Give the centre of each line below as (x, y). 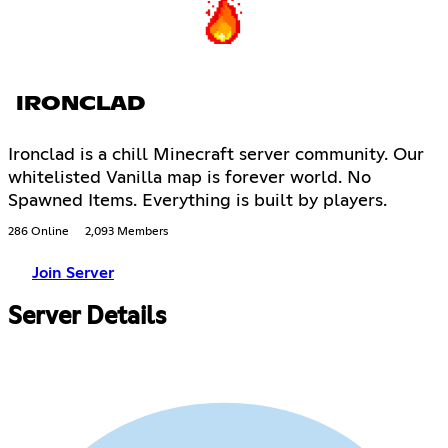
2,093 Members (126, 231)
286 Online (38, 231)
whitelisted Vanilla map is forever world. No (189, 177)
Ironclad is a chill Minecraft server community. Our (216, 154)
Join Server (73, 272)
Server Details (87, 316)
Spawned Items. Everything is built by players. (197, 200)
